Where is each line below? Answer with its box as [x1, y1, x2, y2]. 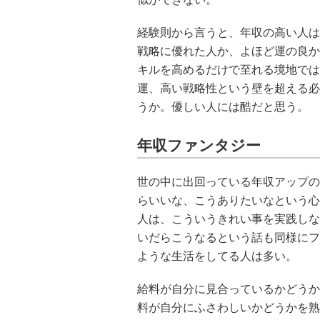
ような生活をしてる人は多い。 [137, 250, 297, 262]
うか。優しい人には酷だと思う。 [137, 101, 309, 113]
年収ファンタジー [137, 137, 261, 154]
